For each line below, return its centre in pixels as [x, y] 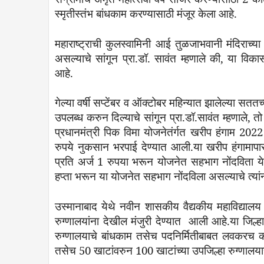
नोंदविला [190, 176]
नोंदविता [238, 161]
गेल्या [65, 102]
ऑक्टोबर [149, 102]
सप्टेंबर [107, 102]
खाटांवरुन [113, 250]
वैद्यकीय [198, 206]
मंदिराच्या [244, 43]
